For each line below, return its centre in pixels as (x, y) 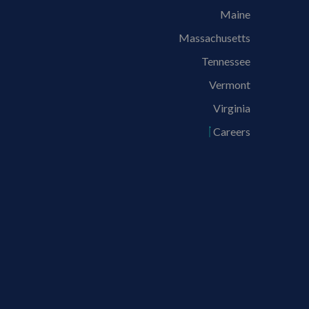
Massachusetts (215, 37)
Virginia (232, 108)
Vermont (230, 84)
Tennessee (226, 61)
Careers (232, 131)
